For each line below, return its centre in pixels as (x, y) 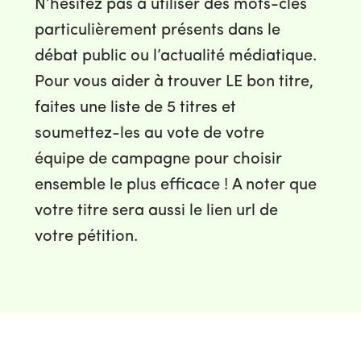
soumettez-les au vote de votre (149, 133)
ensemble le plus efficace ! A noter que (176, 185)
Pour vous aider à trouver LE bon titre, (174, 82)
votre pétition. (86, 237)
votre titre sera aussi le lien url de (156, 211)
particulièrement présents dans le (158, 30)
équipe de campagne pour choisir (158, 159)
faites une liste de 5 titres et (135, 108)
